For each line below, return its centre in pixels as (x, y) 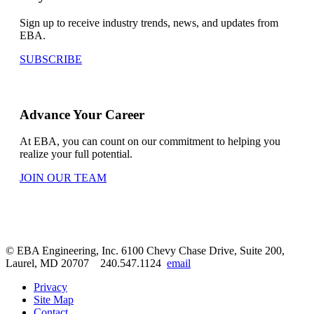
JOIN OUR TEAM (63, 178)
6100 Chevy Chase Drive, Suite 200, (203, 251)
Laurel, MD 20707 (53, 264)
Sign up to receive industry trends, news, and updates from (149, 23)
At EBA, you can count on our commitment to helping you (150, 142)
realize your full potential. (76, 154)
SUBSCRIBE (51, 60)
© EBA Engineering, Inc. (63, 251)
